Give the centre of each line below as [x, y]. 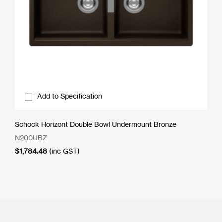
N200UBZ [31, 138]
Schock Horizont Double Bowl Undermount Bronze [96, 124]
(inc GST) [64, 151]
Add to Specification [70, 96]
